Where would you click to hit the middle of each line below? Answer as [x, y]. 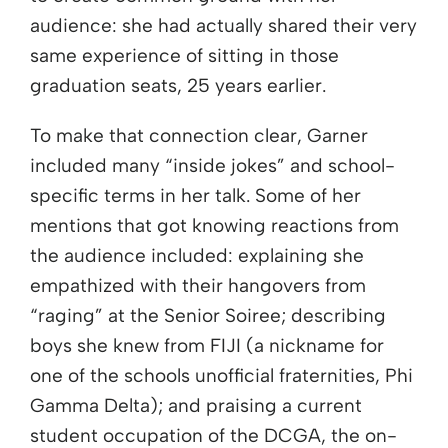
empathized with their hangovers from [198, 286]
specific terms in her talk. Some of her [195, 196]
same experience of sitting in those [184, 56]
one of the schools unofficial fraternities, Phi [221, 376]
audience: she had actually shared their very [223, 26]
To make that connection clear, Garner [199, 136]
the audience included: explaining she [197, 256]
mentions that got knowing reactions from [214, 226]
